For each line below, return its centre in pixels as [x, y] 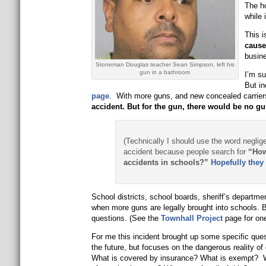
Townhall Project [191, 218]
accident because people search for [186, 152]
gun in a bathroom [165, 72]
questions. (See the [126, 218]
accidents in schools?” [167, 162]
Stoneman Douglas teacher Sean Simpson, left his [165, 64]
